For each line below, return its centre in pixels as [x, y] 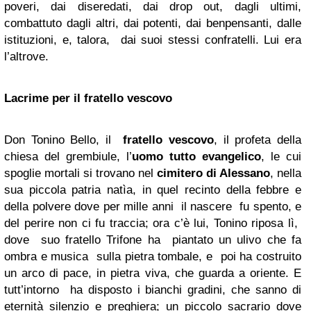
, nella [286, 173]
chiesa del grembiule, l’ [68, 157]
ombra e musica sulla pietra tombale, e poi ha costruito [153, 257]
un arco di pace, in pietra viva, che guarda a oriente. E [153, 273]
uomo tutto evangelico [196, 157]
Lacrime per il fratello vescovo [88, 98]
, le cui [281, 157]
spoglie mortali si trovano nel [81, 173]
